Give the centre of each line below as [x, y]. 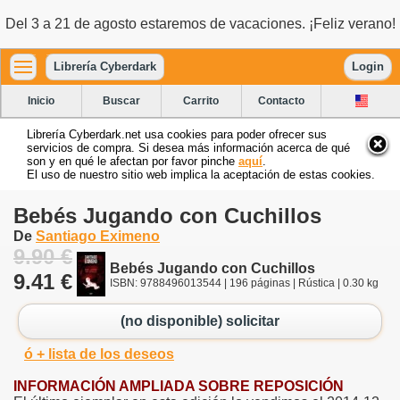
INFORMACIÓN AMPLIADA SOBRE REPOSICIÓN [179, 386]
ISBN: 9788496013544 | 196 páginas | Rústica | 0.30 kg [244, 283]
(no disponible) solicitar [200, 321]
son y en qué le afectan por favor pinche [133, 161]
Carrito [201, 100]
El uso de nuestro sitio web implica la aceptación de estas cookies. [201, 174]
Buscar [121, 100]
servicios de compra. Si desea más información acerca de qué [188, 147]
